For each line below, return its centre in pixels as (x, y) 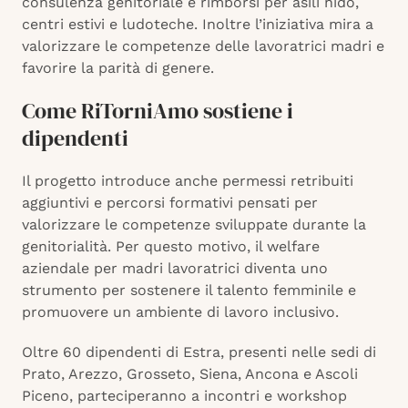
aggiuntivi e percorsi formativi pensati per (170, 203)
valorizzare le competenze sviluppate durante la (194, 225)
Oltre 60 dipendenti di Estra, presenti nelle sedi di (199, 352)
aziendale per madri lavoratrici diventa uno (175, 269)
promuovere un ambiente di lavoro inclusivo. (180, 312)
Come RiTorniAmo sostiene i (158, 111)
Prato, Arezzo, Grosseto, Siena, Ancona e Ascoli (190, 374)
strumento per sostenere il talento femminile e (189, 291)
